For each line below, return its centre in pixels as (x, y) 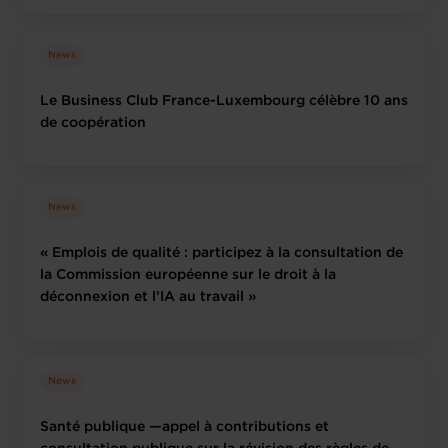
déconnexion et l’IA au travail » (148, 297)
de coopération (93, 123)
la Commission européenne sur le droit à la (188, 275)
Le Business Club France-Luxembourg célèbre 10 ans (224, 101)
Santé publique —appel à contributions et (184, 427)
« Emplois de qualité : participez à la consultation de (221, 253)
